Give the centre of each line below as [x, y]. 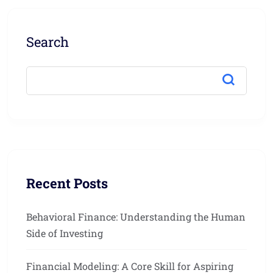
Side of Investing [65, 233]
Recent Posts [67, 183]
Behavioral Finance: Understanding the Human [136, 217]
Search [48, 42]
